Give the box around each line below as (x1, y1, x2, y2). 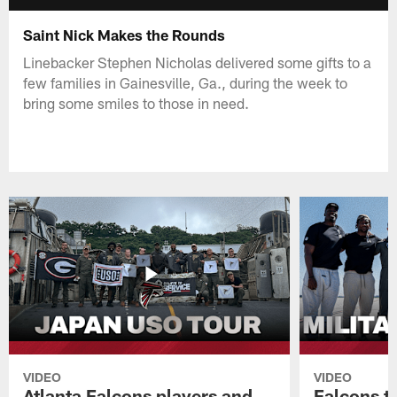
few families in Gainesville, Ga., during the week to (23, 73, 348, 91)
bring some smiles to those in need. (23, 93, 250, 112)
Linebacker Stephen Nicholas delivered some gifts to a (23, 52, 372, 71)
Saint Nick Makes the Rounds (23, 25, 226, 43)
